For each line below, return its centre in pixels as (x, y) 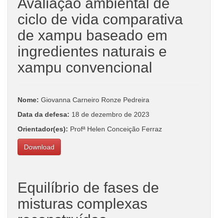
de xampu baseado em (92, 35)
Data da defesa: (45, 114)
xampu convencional (85, 67)
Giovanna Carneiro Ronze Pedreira (94, 100)
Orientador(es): (43, 129)
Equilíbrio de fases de (88, 187)
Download (39, 147)
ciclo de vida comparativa (100, 19)
